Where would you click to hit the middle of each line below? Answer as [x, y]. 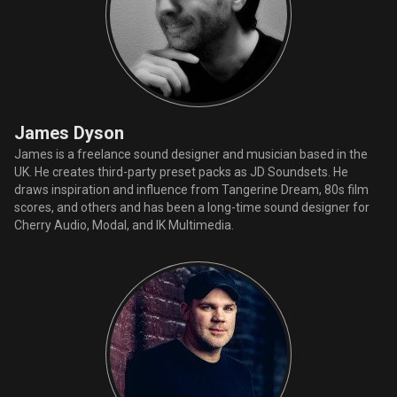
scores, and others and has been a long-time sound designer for [192, 207]
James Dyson [69, 132]
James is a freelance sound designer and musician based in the [191, 154]
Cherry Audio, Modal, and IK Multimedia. [124, 225]
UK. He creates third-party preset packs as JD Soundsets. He [181, 171]
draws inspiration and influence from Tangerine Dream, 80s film [191, 189]
